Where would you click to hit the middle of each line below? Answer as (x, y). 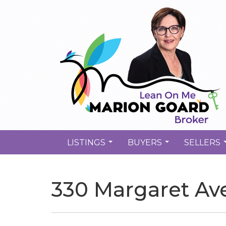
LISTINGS (86, 142)
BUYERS (145, 142)
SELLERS (202, 142)
